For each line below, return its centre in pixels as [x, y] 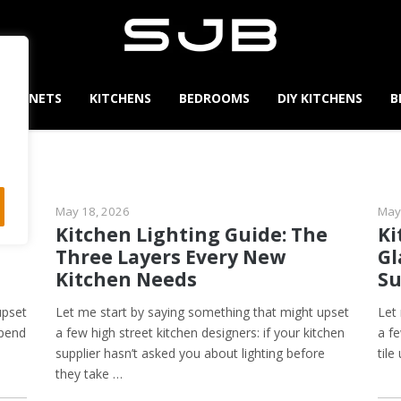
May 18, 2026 [93, 211]
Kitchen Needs [126, 279]
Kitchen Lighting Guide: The [192, 234]
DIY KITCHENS [320, 98]
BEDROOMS [214, 98]
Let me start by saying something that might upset [202, 311]
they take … [89, 373]
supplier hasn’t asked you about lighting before [190, 353]
